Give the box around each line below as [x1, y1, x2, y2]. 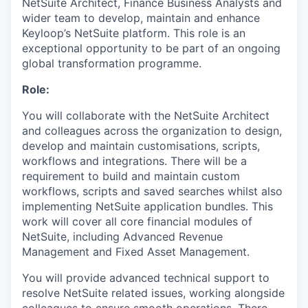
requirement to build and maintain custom [22, 169, 240, 183]
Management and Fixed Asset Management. [22, 245, 250, 258]
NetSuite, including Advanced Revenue [22, 230, 223, 243]
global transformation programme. [22, 56, 201, 70]
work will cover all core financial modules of [22, 214, 252, 228]
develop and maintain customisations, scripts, [22, 139, 260, 153]
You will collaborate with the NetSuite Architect [22, 109, 269, 122]
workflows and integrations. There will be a [22, 154, 247, 168]
